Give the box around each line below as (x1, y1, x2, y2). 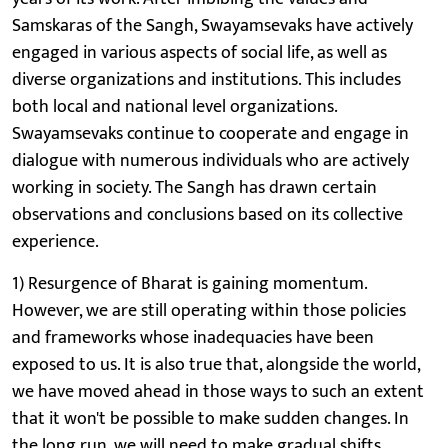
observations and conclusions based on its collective (12, 199, 403, 230)
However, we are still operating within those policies (12, 295, 406, 326)
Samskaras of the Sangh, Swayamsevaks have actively (12, 10, 413, 41)
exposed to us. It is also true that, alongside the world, (12, 349, 420, 380)
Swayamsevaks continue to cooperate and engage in (12, 118, 409, 149)
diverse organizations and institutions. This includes (12, 64, 401, 95)
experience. (12, 226, 99, 257)
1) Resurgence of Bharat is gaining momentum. (12, 268, 367, 299)
